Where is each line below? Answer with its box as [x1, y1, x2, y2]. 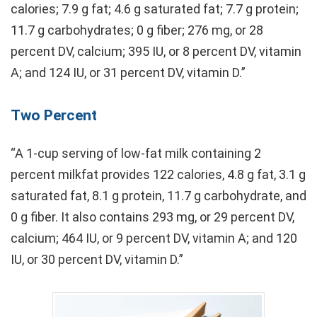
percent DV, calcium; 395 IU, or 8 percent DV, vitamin [11, 44, 301, 59]
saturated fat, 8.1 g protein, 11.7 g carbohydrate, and [11, 188, 306, 204]
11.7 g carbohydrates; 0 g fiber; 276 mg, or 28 [11, 23, 263, 38]
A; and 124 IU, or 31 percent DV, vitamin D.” [11, 65, 246, 81]
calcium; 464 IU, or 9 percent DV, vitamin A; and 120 [11, 231, 297, 246]
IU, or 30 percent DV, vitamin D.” [11, 252, 183, 267]
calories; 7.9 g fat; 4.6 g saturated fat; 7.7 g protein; [11, 1, 299, 17]
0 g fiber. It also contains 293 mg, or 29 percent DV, [11, 209, 294, 225]
